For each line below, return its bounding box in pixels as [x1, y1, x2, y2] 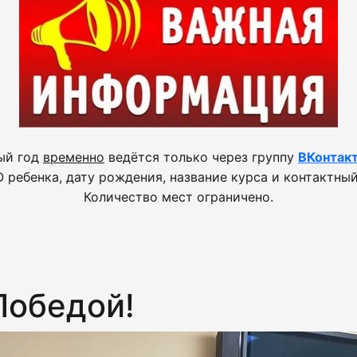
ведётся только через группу [104, 149, 298, 165]
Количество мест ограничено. [84, 189, 273, 205]
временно [43, 149, 104, 165]
